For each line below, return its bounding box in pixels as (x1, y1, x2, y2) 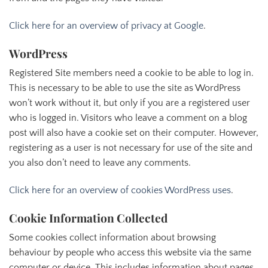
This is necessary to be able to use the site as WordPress (9, 83, 240, 94)
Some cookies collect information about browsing (9, 232, 216, 243)
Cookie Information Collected (9, 209, 167, 226)
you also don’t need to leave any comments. (9, 157, 191, 169)
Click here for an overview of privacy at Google (9, 20, 203, 31)
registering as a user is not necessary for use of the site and (9, 142, 252, 154)
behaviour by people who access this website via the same (9, 247, 251, 258)
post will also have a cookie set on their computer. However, (9, 127, 258, 139)
